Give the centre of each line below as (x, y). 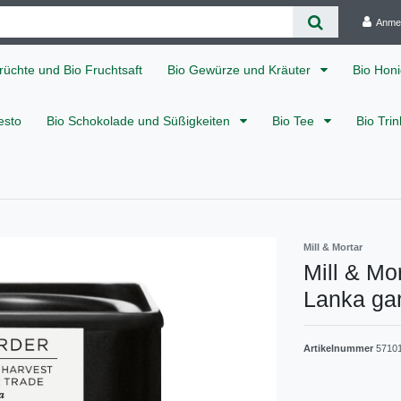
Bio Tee (295, 121)
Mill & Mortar (333, 247)
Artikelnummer (340, 348)
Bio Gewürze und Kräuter (241, 69)
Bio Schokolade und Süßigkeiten (140, 121)
